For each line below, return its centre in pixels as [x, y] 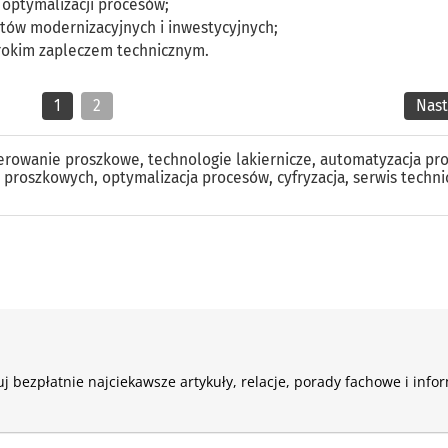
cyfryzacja [311, 177]
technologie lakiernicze [230, 159]
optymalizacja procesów [185, 177]
